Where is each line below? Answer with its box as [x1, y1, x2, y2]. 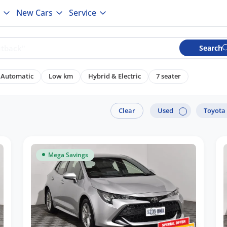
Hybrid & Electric [88, 69, 141, 79]
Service [68, 7, 96, 19]
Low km [48, 69, 73, 79]
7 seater [156, 69, 181, 79]
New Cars [16, 7, 53, 19]
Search [199, 41, 223, 51]
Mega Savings [48, 150, 88, 159]
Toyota [204, 105, 225, 115]
